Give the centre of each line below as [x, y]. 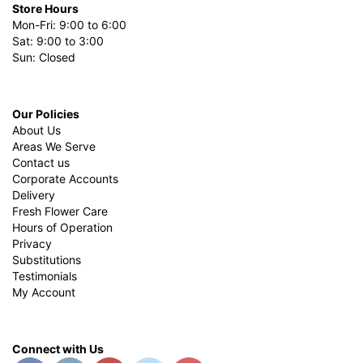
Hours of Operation [62, 228]
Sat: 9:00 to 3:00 [58, 41]
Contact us [41, 163]
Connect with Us [58, 349]
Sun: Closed [44, 58]
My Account [44, 293]
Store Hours [45, 9]
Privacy [32, 244]
